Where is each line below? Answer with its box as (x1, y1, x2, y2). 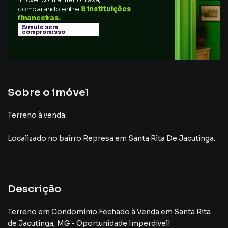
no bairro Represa (48, 134, 113, 143)
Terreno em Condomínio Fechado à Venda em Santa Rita (8, 207, 211, 216)
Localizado (8, 134, 46, 143)
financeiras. (18, 14, 61, 22)
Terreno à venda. (8, 110, 67, 120)
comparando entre (18, 5, 79, 13)
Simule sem (22, 23, 58, 31)
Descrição (8, 183, 62, 195)
